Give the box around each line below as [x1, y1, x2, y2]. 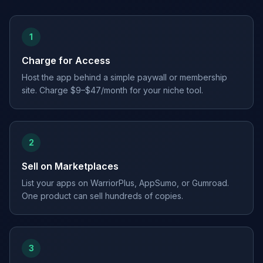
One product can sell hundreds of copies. [22, 191, 183, 201]
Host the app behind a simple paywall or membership [22, 72, 227, 82]
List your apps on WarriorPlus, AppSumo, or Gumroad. [22, 178, 229, 188]
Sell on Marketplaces [22, 160, 119, 172]
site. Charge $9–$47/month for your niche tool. [22, 85, 203, 95]
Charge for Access [22, 55, 110, 66]
